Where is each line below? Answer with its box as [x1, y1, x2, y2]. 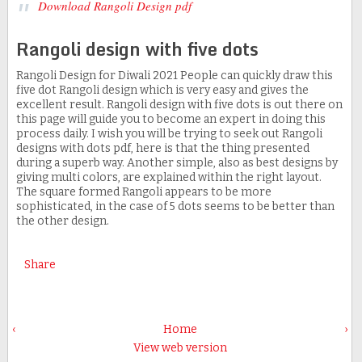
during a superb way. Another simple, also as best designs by [15, 156, 338, 170]
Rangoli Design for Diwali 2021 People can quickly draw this [15, 69, 333, 83]
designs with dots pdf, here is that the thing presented [15, 141, 309, 156]
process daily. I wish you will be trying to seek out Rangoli [15, 127, 322, 141]
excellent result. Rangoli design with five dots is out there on [15, 98, 343, 112]
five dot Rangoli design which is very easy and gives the [15, 83, 309, 98]
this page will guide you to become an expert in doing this [15, 112, 326, 127]
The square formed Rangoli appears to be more [15, 185, 271, 200]
